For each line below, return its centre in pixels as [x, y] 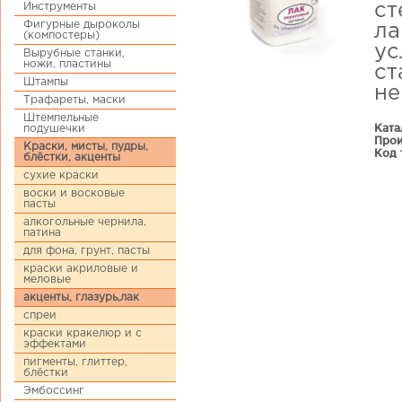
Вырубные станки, [74, 53]
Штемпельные [61, 118]
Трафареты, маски [74, 100]
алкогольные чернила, [85, 222]
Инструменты [60, 7]
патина [42, 233]
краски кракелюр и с [83, 333]
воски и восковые [74, 193]
